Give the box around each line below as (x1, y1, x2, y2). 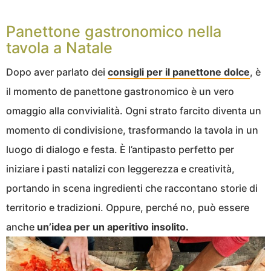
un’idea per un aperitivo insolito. (37, 221, 189, 233)
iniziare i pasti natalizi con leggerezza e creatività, (6, 163, 235, 175)
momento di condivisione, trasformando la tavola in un (6, 124, 258, 137)
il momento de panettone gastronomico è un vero (6, 85, 234, 98)
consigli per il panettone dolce (108, 66, 250, 79)
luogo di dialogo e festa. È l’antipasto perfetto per (6, 143, 234, 156)
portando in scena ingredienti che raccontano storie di (6, 182, 258, 195)
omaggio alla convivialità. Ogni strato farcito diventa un (6, 105, 261, 117)
